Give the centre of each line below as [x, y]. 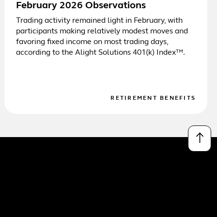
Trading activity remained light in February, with [100, 21]
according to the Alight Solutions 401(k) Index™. [101, 53]
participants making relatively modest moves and [102, 31]
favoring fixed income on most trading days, [92, 42]
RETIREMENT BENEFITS [153, 98]
